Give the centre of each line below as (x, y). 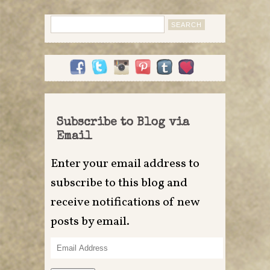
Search (65, 20)
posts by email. (90, 221)
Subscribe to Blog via (123, 123)
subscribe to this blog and (119, 183)
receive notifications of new (125, 202)
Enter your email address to (125, 164)
